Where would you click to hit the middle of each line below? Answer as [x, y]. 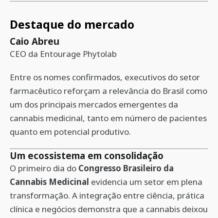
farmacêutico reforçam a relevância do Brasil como [109, 91]
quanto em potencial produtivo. [70, 132]
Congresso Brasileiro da [126, 168]
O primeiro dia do [44, 168]
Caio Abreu [35, 41]
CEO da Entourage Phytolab [63, 54]
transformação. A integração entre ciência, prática [107, 195]
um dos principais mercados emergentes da [94, 104]
